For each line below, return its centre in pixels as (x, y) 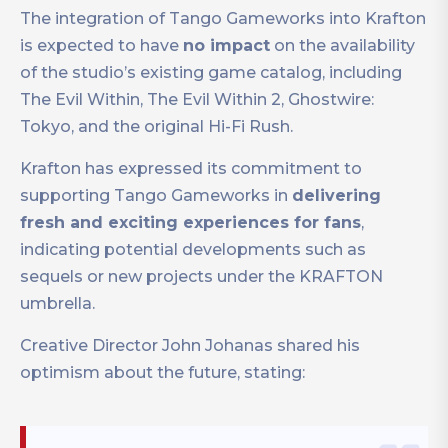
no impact (226, 46)
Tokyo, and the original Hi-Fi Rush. (156, 127)
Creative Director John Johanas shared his (190, 346)
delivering (336, 196)
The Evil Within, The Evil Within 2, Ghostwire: (197, 100)
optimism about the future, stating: (162, 373)
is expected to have (101, 46)
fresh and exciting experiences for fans (190, 223)
